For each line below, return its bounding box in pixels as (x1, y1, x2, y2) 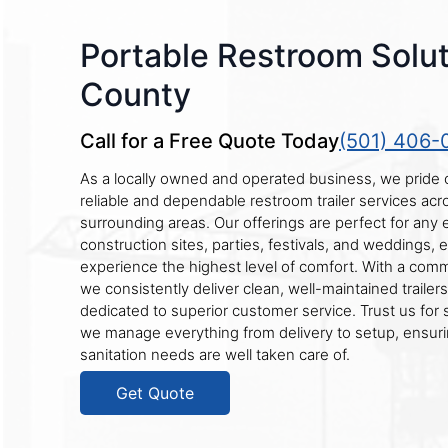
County (80, 75, 191, 114)
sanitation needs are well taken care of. (80, 345, 350, 364)
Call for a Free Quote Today (80, 129, 339, 153)
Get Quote (116, 383, 194, 403)
